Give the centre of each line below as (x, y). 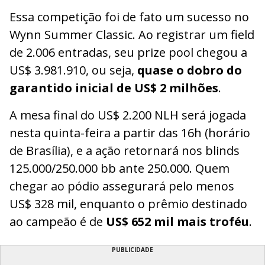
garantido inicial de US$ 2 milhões (114, 88)
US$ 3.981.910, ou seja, (73, 70)
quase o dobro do (190, 70)
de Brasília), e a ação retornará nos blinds (125, 150)
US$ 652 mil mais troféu (177, 221)
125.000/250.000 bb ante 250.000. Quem (119, 168)
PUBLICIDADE (132, 249)
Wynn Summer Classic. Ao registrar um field (132, 34)
